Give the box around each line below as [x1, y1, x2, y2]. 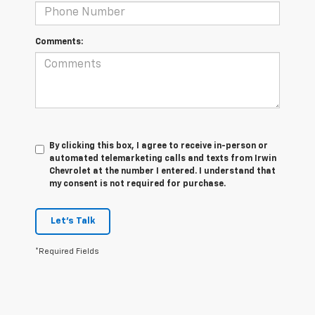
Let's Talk [51, 216, 95, 226]
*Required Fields [35, 247, 99, 255]
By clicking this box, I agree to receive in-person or [49, 141, 268, 150]
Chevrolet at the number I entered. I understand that [49, 167, 276, 176]
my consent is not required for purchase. [49, 179, 226, 188]
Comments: [35, 37, 83, 46]
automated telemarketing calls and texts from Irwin [49, 154, 276, 163]
